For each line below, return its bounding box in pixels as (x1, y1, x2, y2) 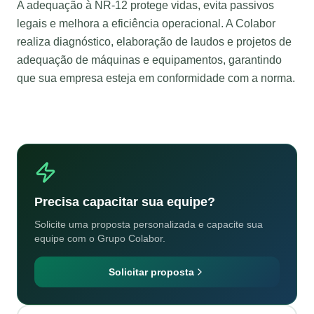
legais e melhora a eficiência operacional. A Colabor (17, 18, 275, 30)
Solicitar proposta (109, 266, 194, 278)
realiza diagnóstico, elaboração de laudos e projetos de (17, 36, 292, 48)
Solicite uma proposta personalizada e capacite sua (34, 219, 263, 231)
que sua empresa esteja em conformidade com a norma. (17, 72, 295, 85)
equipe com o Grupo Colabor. (34, 233, 165, 245)
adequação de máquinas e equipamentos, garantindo (17, 54, 282, 67)
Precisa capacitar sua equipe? (34, 195, 215, 210)
